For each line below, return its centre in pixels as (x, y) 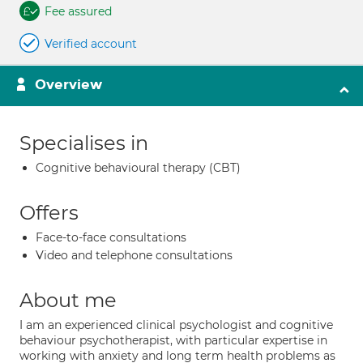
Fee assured (78, 11)
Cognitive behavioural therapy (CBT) (138, 168)
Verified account (91, 44)
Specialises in (84, 143)
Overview (68, 85)
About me (68, 300)
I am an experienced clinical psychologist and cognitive (176, 325)
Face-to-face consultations (111, 237)
